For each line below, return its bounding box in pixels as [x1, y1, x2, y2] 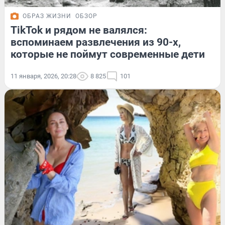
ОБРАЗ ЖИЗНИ [23, 13, 71, 20]
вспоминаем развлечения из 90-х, [11, 36, 181, 49]
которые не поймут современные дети [11, 48, 205, 61]
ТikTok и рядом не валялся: [11, 24, 147, 37]
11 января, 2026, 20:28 [11, 72, 76, 80]
